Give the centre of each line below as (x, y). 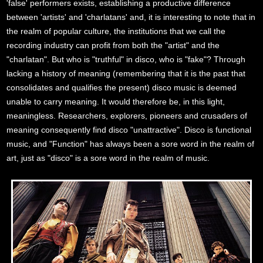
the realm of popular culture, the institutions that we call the (116, 31)
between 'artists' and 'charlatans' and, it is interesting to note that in (131, 17)
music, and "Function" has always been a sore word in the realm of (131, 144)
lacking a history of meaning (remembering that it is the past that (126, 74)
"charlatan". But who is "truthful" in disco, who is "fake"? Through (126, 60)
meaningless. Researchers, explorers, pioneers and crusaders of (127, 116)
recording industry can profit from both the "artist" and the (113, 45)
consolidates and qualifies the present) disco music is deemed (122, 88)
